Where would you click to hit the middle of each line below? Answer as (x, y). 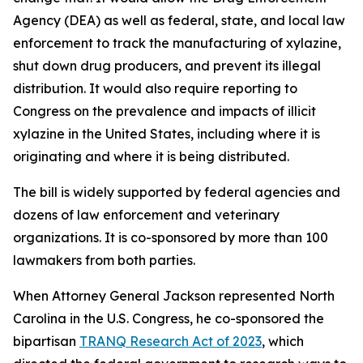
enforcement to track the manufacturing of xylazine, (177, 43)
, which (283, 341)
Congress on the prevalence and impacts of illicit (164, 111)
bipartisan (46, 341)
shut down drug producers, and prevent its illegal (167, 66)
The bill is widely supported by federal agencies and (177, 192)
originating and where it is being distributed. (151, 156)
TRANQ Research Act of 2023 (171, 341)
